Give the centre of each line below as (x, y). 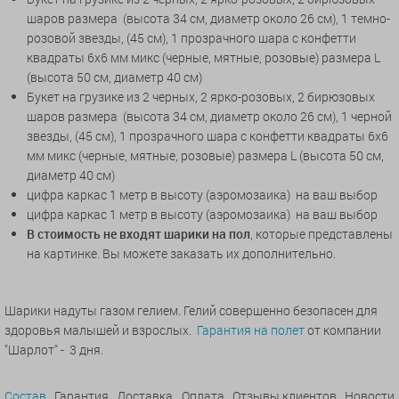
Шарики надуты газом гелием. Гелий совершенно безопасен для (191, 311)
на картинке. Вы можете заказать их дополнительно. (181, 254)
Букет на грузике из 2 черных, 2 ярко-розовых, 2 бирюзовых (201, 97)
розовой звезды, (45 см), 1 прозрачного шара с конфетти (191, 38)
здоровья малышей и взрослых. (101, 330)
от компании (343, 330)
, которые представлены (322, 234)
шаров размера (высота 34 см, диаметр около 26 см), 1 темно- (208, 19)
